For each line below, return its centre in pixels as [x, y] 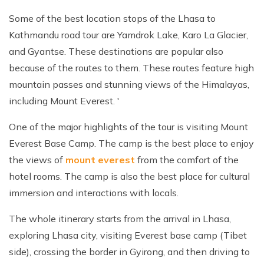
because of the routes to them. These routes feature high [131, 67]
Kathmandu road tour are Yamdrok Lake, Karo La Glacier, [128, 34]
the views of [37, 159]
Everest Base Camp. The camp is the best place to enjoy [131, 143]
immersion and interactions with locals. [95, 192]
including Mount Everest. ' [64, 100]
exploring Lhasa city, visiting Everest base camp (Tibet [128, 235]
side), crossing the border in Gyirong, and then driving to [129, 251]
